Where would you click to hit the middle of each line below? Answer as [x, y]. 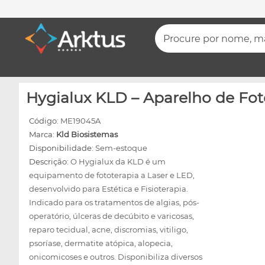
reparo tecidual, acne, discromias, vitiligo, [109, 230]
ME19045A [80, 121]
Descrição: [50, 161]
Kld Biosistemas [87, 134]
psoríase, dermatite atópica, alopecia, [101, 243]
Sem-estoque [121, 148]
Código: [45, 121]
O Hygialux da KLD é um [118, 161]
